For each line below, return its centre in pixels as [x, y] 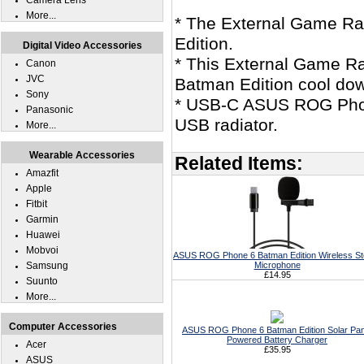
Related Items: [239, 163]
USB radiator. [226, 125]
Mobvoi [42, 250]
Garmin [42, 219]
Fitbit [37, 204]
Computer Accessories [63, 327]
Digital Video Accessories [82, 45]
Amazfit [42, 173]
